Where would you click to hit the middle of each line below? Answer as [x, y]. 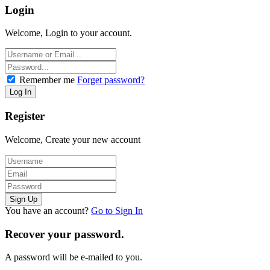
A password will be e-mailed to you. [74, 257]
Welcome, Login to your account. [68, 33]
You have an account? [48, 210]
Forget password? [111, 80]
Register [25, 116]
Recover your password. [64, 234]
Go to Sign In [117, 210]
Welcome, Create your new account [73, 139]
